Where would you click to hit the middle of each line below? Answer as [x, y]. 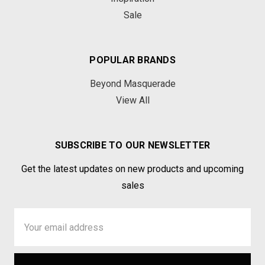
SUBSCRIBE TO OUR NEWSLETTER [132, 145]
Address [33, 229]
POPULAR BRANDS [132, 60]
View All [132, 100]
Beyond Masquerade [132, 84]
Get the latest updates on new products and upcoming [132, 169]
